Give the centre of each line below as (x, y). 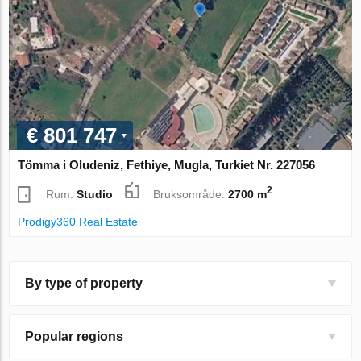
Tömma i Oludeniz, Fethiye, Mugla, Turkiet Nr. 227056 (167, 164)
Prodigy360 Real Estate (78, 221)
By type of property (84, 283)
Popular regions (75, 336)
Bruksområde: (191, 194)
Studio (95, 194)
